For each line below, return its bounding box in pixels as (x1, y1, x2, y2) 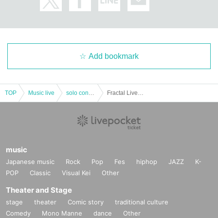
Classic (30, 168, 51, 177)
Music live (28, 89, 54, 96)
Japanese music (6, 157, 54, 165)
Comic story (68, 198, 104, 206)
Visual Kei (62, 168, 91, 177)
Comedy (6, 209, 31, 217)
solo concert (89, 89, 94, 96)
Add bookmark (89, 52, 139, 60)
